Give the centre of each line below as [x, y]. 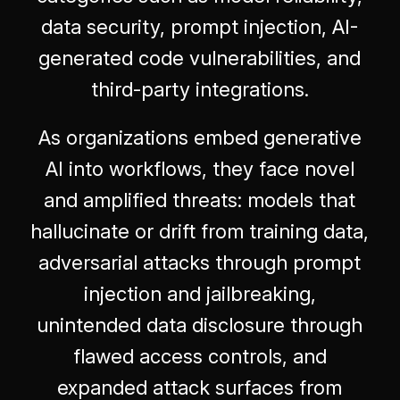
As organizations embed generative [200, 137]
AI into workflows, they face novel [200, 168]
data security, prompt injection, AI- [200, 27]
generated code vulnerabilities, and [200, 58]
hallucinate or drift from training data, [200, 231]
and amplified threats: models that [200, 200]
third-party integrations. [200, 89]
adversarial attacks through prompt [200, 262]
